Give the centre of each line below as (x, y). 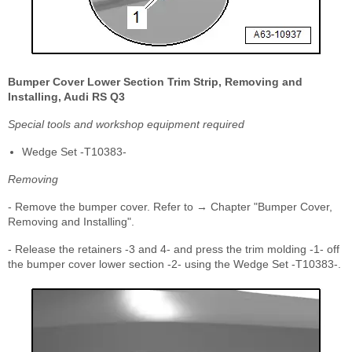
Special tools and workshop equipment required (126, 124)
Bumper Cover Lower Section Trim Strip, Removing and (155, 81)
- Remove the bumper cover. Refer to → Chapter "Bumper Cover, (170, 206)
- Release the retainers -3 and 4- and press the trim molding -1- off (174, 249)
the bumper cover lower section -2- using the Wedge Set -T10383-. (174, 264)
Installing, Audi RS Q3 (66, 96)
